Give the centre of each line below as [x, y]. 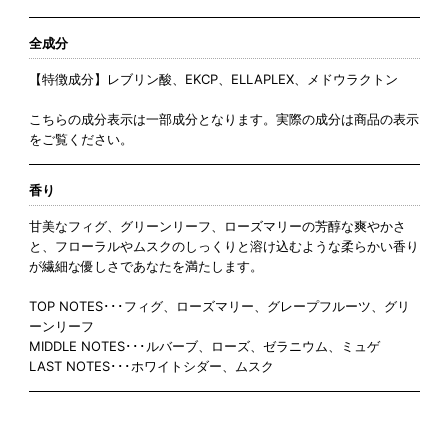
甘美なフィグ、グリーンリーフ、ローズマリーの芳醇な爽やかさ [217, 226]
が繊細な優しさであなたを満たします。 [145, 266]
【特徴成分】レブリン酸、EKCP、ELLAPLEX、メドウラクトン [213, 79]
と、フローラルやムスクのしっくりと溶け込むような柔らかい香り [223, 246]
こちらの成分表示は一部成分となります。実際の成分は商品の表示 [223, 119]
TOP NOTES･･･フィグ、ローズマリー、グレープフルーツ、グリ [219, 306]
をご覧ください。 [80, 139]
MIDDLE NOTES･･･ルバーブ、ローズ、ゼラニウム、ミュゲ [204, 346]
